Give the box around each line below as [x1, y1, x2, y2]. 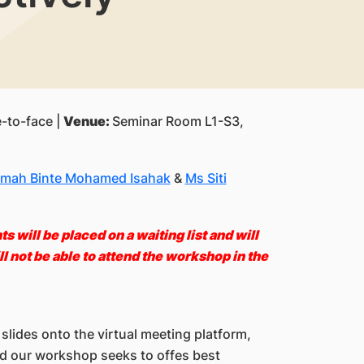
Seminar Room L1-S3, [111, 113, 244, 129]
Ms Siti [184, 170, 227, 186]
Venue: [63, 113, 112, 129]
